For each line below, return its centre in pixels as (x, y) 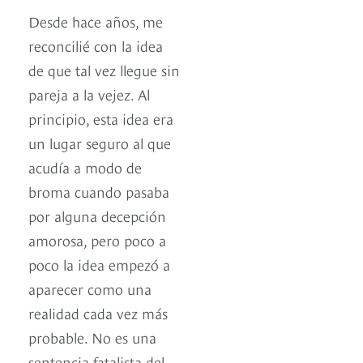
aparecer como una (90, 288)
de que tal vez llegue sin (104, 70)
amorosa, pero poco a (97, 240)
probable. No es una (92, 337)
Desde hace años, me (96, 21)
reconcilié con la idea (96, 45)
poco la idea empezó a (99, 264)
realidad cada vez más (98, 313)
